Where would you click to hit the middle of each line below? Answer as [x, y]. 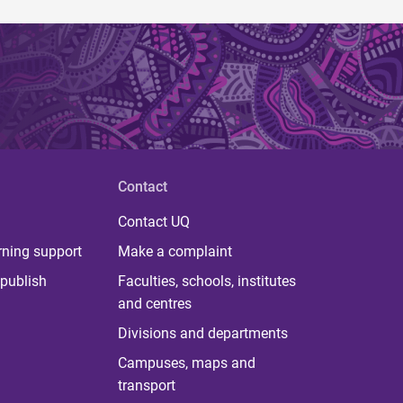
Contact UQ [153, 222]
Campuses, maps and [186, 363]
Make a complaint [175, 252]
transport [146, 386]
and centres [154, 304]
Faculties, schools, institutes [206, 282]
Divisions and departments [202, 334]
